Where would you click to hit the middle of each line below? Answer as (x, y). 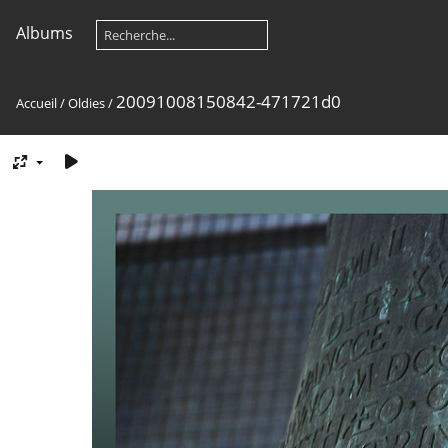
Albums (44, 33)
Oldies (86, 103)
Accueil (36, 103)
